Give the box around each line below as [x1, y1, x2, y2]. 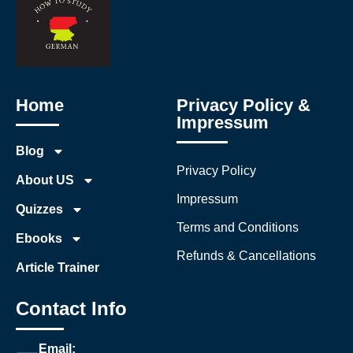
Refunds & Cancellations [176, 249, 316, 263]
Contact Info [16, 298, 127, 320]
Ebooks [16, 232, 62, 246]
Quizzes [16, 203, 63, 217]
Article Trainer [16, 261, 99, 275]
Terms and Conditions [176, 221, 299, 235]
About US [16, 173, 74, 188]
